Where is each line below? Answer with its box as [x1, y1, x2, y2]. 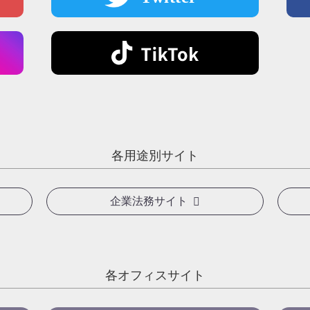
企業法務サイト [109, 195, 188, 208]
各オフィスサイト [105, 265, 205, 284]
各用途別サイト [111, 145, 199, 164]
